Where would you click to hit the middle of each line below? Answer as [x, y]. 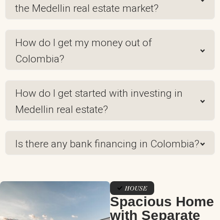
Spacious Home [162, 202]
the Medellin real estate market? [87, 8]
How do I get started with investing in [99, 93]
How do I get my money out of [83, 42]
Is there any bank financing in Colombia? [107, 144]
